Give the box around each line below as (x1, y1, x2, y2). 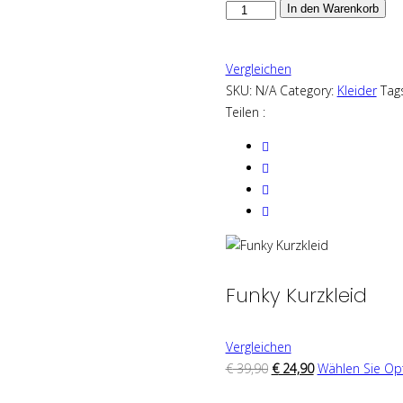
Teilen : (225, 103, 265, 121)
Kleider (336, 82, 377, 100)
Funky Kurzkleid (225, 282, 367, 310)
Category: (279, 82, 334, 100)
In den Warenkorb (286, 2, 379, 16)
